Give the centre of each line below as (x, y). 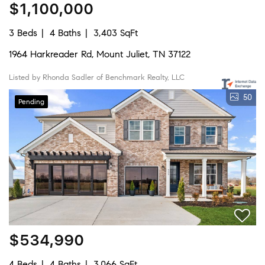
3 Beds (23, 33)
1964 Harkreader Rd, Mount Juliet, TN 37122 (100, 54)
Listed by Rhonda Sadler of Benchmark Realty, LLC (97, 77)
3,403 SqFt (116, 33)
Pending (31, 101)
